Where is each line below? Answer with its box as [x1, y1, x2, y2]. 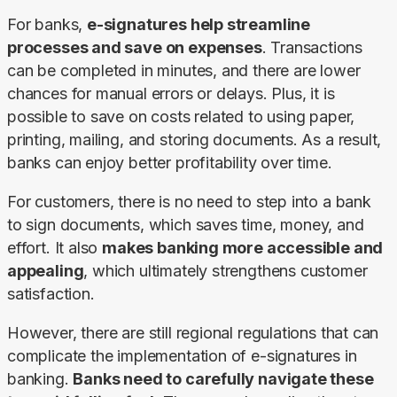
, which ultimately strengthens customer [83, 261, 368, 280]
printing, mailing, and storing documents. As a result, [7, 129, 382, 149]
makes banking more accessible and [102, 237, 384, 257]
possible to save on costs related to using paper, [7, 106, 355, 126]
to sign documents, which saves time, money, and [7, 214, 364, 234]
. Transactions [261, 37, 363, 57]
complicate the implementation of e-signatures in [7, 346, 357, 365]
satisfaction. [7, 284, 95, 303]
